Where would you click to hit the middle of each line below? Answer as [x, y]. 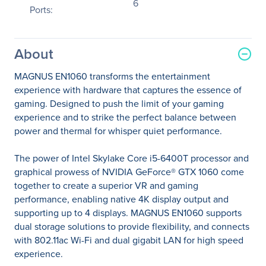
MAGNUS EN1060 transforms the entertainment [112, 76]
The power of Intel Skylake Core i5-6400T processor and [132, 158]
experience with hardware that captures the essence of [128, 90]
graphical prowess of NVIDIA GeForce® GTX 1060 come [129, 172]
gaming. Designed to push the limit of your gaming [119, 104]
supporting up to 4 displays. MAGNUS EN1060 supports [128, 213]
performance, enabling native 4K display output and [121, 199]
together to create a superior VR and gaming [106, 186]
